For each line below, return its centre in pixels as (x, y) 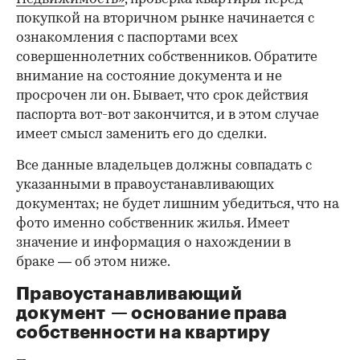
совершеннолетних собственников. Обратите (167, 57)
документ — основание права (152, 313)
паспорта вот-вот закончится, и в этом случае (168, 115)
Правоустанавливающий (129, 294)
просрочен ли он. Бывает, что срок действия (162, 96)
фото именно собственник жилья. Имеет (153, 223)
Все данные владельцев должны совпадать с (164, 166)
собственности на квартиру (143, 332)
